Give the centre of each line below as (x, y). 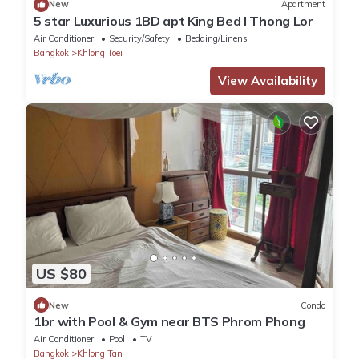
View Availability (268, 80)
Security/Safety (139, 38)
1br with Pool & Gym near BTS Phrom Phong (169, 322)
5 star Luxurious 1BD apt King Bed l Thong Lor (173, 20)
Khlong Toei (100, 52)
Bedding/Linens (216, 38)
